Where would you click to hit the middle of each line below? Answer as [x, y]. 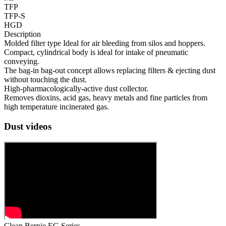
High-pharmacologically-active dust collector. [76, 89]
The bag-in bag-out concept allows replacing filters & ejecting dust [110, 71]
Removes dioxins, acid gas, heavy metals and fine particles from [106, 98]
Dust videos [28, 126]
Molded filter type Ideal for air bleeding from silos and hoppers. [105, 43]
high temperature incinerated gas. [56, 107]
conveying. [22, 62]
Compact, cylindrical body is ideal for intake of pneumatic [96, 52]
